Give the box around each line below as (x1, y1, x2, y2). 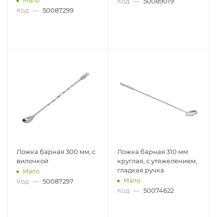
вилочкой (16, 157, 48, 165)
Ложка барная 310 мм (117, 148, 188, 155)
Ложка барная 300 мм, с (16, 148, 95, 155)
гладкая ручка (117, 166, 164, 174)
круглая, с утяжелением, (117, 157, 197, 165)
